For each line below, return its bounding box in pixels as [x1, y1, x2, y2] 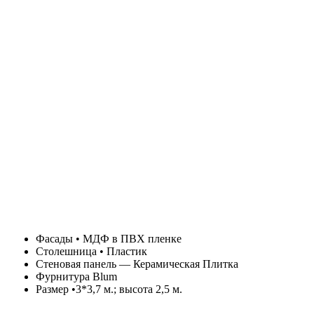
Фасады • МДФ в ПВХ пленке [36, 233, 182, 245]
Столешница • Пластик [36, 245, 147, 257]
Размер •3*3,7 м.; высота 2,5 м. [36, 283, 182, 295]
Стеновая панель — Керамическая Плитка [36, 258, 238, 270]
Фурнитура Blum [36, 271, 117, 282]
